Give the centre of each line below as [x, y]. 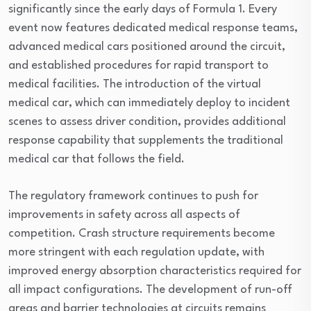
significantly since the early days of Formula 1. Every [143, 9]
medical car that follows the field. [96, 159]
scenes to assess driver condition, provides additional [147, 122]
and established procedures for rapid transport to [138, 66]
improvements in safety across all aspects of [124, 215]
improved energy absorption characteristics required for [155, 271]
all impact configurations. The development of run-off [150, 290]
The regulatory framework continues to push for [133, 196]
